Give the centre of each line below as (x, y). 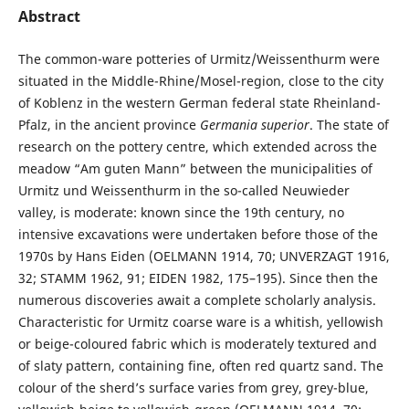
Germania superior (254, 125)
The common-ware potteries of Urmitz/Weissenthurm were (199, 59)
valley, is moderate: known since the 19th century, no (181, 212)
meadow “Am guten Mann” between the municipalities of (195, 168)
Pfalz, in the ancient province (109, 125)
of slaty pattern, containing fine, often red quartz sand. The (200, 366)
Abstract (49, 16)
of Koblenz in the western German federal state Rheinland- (199, 103)
